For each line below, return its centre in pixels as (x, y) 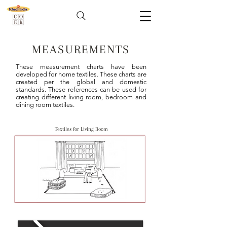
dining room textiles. (46, 105)
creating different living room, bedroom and (81, 97)
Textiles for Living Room (81, 129)
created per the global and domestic (81, 82)
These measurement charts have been (81, 67)
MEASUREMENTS (81, 49)
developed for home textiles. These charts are (81, 74)
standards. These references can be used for (81, 89)
